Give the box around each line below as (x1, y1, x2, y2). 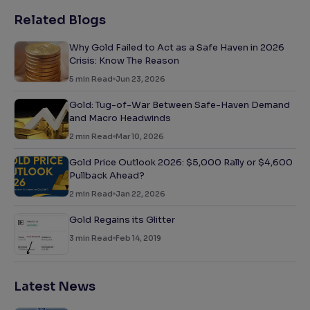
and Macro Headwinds (69, 112, 171, 125)
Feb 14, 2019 (116, 233, 161, 244)
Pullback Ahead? (69, 170, 145, 182)
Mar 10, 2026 (116, 131, 164, 142)
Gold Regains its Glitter (69, 214, 175, 226)
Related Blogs (14, 12, 106, 28)
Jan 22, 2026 (116, 189, 165, 199)
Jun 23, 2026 (116, 74, 165, 84)
